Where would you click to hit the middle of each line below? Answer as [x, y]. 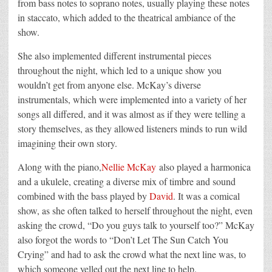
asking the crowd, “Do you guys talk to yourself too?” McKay [136, 225]
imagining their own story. [67, 143]
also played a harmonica [205, 167]
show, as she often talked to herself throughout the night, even [135, 211]
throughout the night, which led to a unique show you [120, 70]
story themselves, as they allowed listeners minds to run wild [132, 129]
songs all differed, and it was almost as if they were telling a [131, 114]
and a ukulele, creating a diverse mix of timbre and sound [127, 182]
